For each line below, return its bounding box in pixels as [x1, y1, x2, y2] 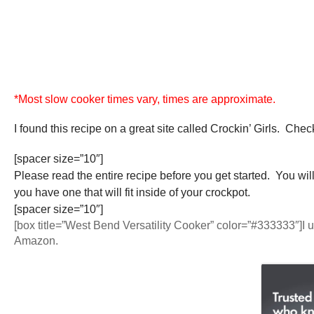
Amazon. [14, 235, 61, 247]
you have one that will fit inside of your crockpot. [14, 186, 250, 199]
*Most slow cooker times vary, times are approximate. [14, 93, 278, 106]
